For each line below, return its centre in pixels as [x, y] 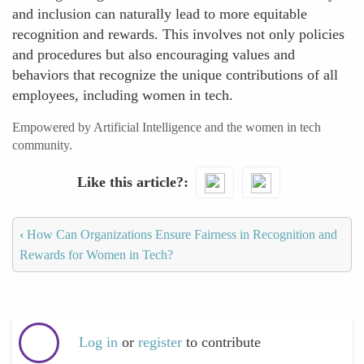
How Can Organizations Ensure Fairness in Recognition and [180, 234]
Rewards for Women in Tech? [96, 254]
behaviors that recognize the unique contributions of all [175, 75]
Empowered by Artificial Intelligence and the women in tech [167, 127]
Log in [98, 342]
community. [42, 145]
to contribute [223, 342]
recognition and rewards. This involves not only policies [178, 34]
